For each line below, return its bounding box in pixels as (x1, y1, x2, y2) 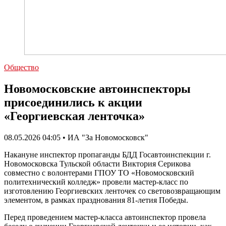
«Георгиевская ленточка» (4, 109, 145, 123)
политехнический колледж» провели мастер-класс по (4, 177, 188, 186)
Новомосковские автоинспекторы (4, 82, 191, 95)
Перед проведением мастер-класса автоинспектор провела (4, 212, 206, 221)
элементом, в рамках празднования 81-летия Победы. (4, 195, 188, 204)
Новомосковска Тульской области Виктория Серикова (4, 159, 191, 168)
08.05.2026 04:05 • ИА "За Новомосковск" (4, 133, 148, 142)
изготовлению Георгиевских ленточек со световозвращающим (4, 186, 220, 195)
